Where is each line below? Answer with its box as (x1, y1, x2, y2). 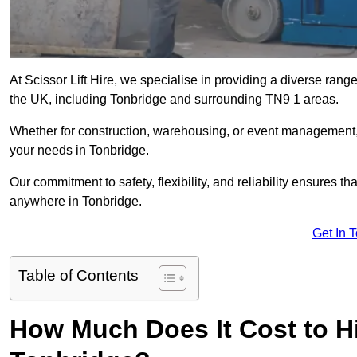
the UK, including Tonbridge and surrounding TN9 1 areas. (10, 92, 339, 107)
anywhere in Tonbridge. (10, 194, 142, 209)
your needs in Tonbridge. (10, 143, 149, 158)
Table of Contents (18, 267, 139, 284)
